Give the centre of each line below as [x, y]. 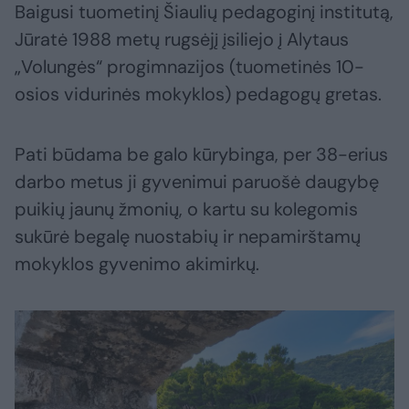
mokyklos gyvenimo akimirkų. [137, 264]
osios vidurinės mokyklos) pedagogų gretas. [198, 94]
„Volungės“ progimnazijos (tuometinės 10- [189, 67]
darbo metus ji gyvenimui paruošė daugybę [197, 182]
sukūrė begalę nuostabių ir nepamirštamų [188, 237]
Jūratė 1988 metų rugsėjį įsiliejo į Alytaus [182, 40]
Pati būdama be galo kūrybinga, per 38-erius [201, 155]
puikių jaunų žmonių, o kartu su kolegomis [186, 210]
